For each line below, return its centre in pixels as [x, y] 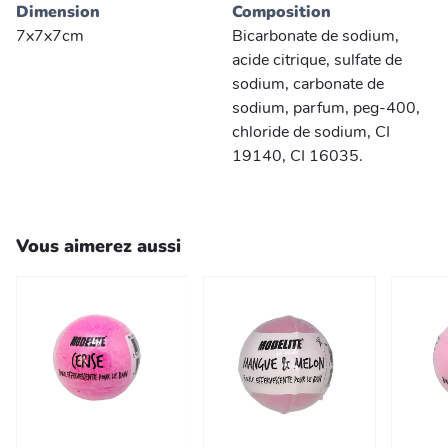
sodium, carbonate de [308, 84]
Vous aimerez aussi [98, 246]
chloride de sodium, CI [311, 132]
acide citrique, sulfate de [317, 60]
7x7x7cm [50, 36]
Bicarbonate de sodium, [315, 36]
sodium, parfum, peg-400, [326, 108]
